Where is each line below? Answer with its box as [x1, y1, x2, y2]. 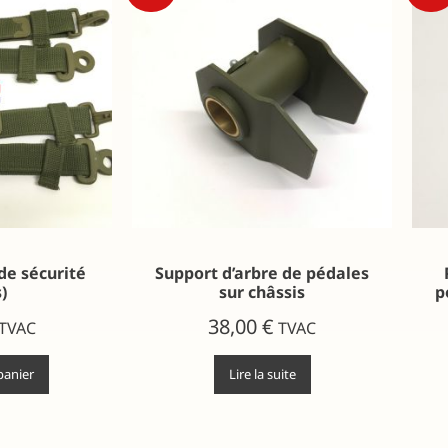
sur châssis [219, 280, 305, 303]
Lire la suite [228, 364, 296, 383]
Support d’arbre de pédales [155, 261, 369, 284]
